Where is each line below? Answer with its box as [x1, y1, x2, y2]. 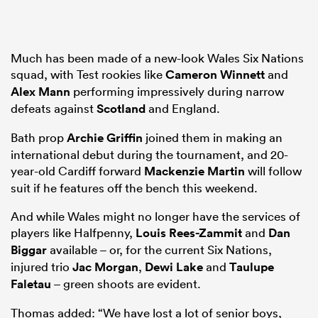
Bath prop [11, 129, 67, 145]
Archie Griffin [67, 129, 143, 146]
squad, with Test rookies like [11, 66, 165, 82]
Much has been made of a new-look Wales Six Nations [11, 50, 304, 65]
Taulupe [229, 258, 274, 275]
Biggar [11, 241, 47, 258]
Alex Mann [11, 83, 70, 99]
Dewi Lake [145, 258, 203, 275]
